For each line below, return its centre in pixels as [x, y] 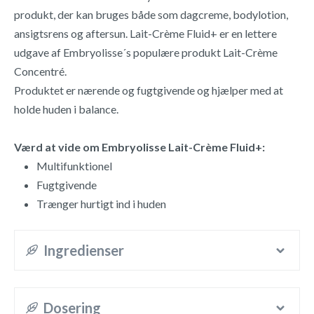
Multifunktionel [74, 166]
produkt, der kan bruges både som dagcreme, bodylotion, [151, 14]
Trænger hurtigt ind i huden [101, 204]
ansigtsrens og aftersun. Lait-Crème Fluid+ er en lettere [145, 33]
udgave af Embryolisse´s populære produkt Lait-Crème [146, 52]
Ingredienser [83, 250]
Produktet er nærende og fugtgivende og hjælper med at [149, 90]
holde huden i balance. [66, 109]
